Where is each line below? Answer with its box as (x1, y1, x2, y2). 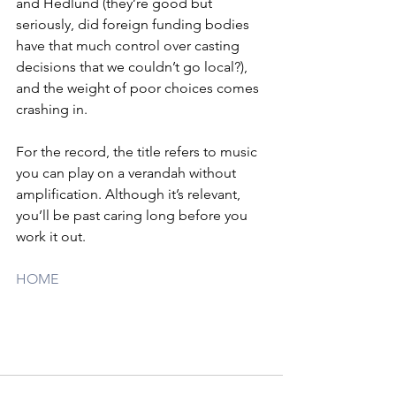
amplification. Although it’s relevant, (16, 186, 244, 203)
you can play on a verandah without (16, 164, 240, 182)
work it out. (16, 228, 86, 246)
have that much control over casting (16, 37, 243, 55)
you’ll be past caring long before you (16, 207, 251, 225)
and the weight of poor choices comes (16, 80, 263, 97)
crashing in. (16, 101, 88, 118)
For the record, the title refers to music (16, 143, 261, 161)
